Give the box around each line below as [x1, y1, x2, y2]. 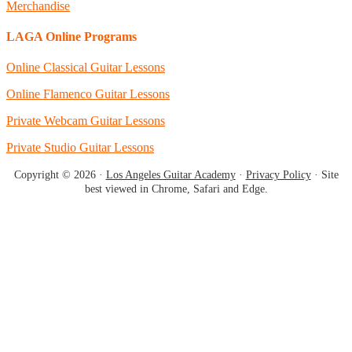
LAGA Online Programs [6, 30, 137, 44]
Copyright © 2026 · [13, 169, 106, 181]
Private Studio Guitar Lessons [6, 141, 154, 155]
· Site [310, 169, 339, 181]
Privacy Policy [245, 169, 311, 181]
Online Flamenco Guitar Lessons [6, 87, 170, 101]
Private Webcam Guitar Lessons [6, 114, 165, 128]
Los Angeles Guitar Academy [105, 169, 236, 181]
